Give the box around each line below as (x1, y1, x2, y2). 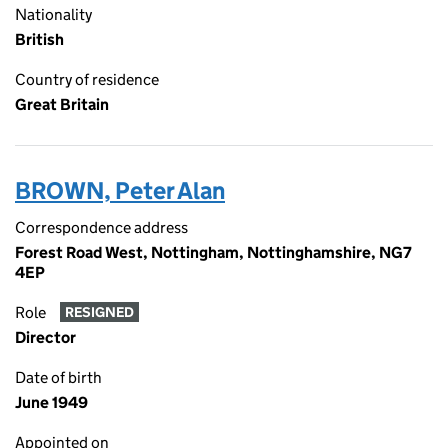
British (15, 30, 64, 49)
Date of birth (15, 368, 102, 387)
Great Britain (15, 95, 109, 114)
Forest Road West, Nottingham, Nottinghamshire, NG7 (15, 243, 412, 262)
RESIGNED (64, 303, 134, 322)
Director (15, 328, 76, 347)
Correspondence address (15, 218, 188, 237)
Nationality (15, 5, 92, 24)
